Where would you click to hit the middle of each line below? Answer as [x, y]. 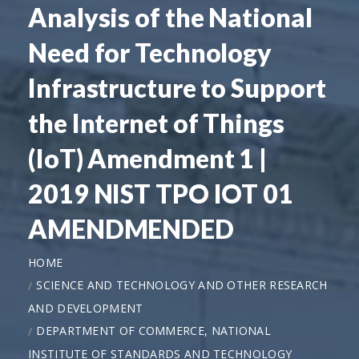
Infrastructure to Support [177, 87]
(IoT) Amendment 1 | [148, 158]
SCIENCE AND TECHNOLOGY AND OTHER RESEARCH [182, 284]
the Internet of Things [156, 123]
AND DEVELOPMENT [86, 308]
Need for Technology [150, 52]
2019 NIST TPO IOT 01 [161, 193]
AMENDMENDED [131, 228]
